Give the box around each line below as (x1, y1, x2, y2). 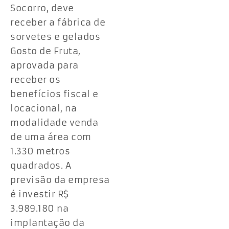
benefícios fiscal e (10, 88, 99, 100)
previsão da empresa (10, 174, 110, 186)
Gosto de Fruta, (10, 45, 81, 57)
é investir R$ (10, 188, 69, 200)
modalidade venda (10, 117, 98, 128)
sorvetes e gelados (10, 31, 100, 42)
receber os (10, 74, 60, 85)
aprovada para (10, 59, 79, 71)
